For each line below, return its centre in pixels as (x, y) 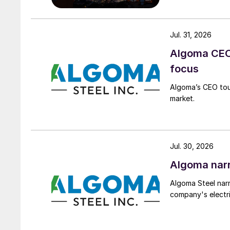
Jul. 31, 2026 (191, 34)
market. (182, 98)
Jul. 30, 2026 (192, 146)
